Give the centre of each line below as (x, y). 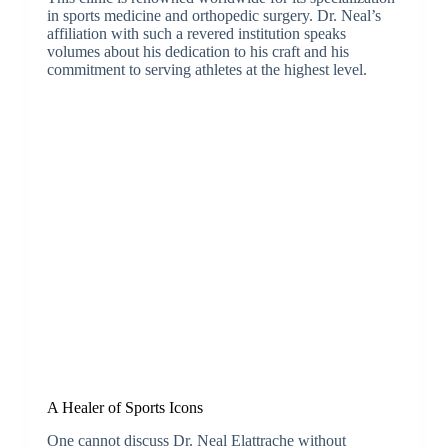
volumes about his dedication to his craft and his (197, 51)
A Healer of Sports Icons (124, 407)
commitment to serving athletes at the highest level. (206, 69)
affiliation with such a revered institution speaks (196, 33)
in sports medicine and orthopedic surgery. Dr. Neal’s (213, 15)
